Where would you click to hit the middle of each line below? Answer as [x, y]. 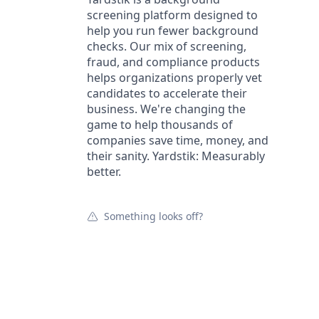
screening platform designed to [172, 15]
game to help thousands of [160, 125]
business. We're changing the [166, 109]
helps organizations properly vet [174, 78]
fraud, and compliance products [173, 62]
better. [104, 172]
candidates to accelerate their [167, 93]
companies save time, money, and [178, 140]
